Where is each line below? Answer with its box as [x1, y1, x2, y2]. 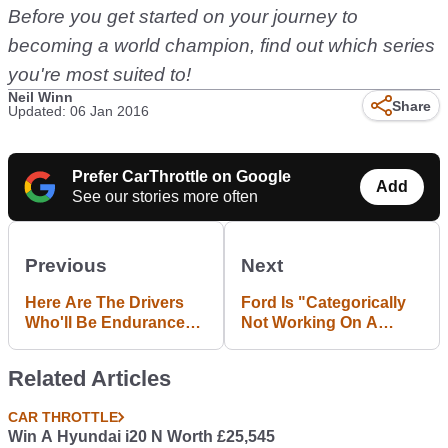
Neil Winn [8, 89, 73, 105]
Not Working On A [241, 314, 378, 331]
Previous [25, 255, 107, 276]
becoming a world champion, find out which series [8, 35, 435, 56]
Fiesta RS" [241, 334, 322, 351]
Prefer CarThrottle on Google [72, 168, 291, 185]
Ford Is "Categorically [241, 294, 406, 311]
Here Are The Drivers [25, 294, 184, 311]
